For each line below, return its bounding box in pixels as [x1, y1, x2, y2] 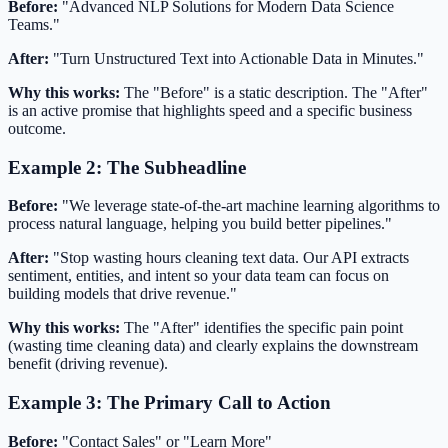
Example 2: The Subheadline [8, 156, 246, 178]
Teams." [8, 15, 60, 33]
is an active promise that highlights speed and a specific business [8, 101, 412, 119]
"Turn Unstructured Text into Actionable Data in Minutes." [49, 49, 424, 67]
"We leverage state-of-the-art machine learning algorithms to [58, 197, 440, 215]
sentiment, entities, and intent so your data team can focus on [8, 267, 389, 285]
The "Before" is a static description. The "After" [120, 83, 428, 101]
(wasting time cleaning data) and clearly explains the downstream [8, 337, 418, 355]
